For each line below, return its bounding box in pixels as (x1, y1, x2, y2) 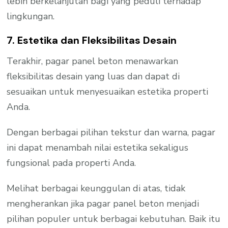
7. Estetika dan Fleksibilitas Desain (7, 34, 177, 47)
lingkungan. (7, 10, 55, 23)
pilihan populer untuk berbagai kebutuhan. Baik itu (7, 212, 221, 225)
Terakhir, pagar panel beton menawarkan (7, 54, 179, 67)
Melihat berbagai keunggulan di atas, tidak (7, 182, 186, 194)
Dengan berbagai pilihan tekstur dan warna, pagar (7, 126, 216, 138)
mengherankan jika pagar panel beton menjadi (7, 197, 199, 210)
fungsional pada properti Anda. (7, 156, 136, 169)
